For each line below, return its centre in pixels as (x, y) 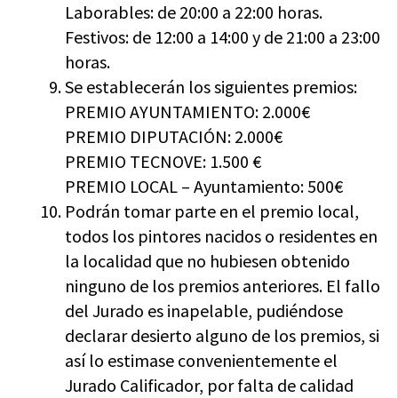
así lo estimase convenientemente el (202, 361)
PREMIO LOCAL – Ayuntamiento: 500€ (204, 187)
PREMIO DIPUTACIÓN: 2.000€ (174, 137)
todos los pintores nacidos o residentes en (222, 236)
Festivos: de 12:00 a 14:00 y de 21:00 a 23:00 (223, 37)
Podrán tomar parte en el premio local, (212, 211)
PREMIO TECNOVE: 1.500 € (163, 162)
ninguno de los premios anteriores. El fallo (223, 286)
